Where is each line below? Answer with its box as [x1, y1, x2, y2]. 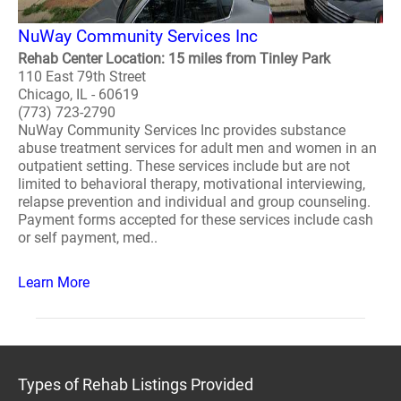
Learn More [18, 274, 90, 291]
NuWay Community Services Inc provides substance [18, 122, 346, 139]
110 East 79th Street [18, 68, 146, 85]
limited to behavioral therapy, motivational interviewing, [18, 175, 365, 192]
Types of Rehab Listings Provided [18, 375, 253, 394]
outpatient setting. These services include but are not [18, 158, 350, 175]
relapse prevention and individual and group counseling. [18, 193, 371, 210]
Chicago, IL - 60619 [18, 86, 139, 103]
